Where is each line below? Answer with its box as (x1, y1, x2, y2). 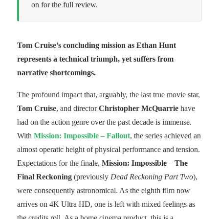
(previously (72, 172, 110, 181)
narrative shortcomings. (17, 68, 96, 77)
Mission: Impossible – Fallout (34, 131, 130, 140)
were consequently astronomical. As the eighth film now (17, 186, 190, 195)
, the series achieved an (130, 131, 201, 140)
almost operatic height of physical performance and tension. (17, 145, 200, 153)
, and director (56, 104, 99, 112)
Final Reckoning (17, 172, 72, 181)
